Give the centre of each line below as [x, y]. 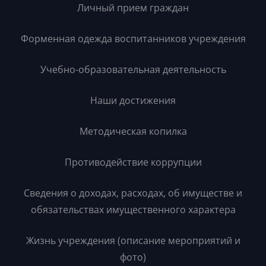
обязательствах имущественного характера [133, 210]
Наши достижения [133, 100]
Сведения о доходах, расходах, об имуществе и [133, 193]
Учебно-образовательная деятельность [133, 69]
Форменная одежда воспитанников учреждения [133, 39]
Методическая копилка [133, 131]
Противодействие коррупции [133, 162]
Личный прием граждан [133, 8]
